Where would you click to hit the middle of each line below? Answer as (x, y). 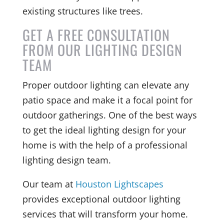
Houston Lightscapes (119, 184)
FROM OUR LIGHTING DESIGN (102, 49)
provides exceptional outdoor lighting (101, 199)
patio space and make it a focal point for (107, 100)
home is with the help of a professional (105, 145)
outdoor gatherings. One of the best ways (109, 115)
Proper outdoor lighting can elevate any (105, 85)
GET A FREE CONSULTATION (96, 34)
